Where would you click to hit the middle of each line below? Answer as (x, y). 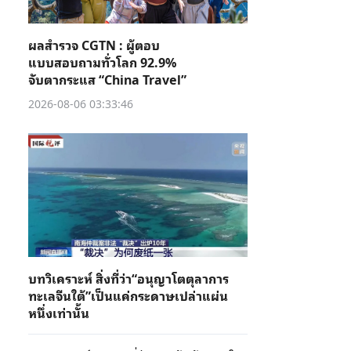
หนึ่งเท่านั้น (59, 313)
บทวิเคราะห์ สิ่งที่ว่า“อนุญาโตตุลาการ (128, 278)
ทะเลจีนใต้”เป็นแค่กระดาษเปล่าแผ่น (128, 295)
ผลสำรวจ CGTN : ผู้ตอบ (94, 45)
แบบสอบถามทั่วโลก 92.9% (102, 62)
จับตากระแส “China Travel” (107, 79)
